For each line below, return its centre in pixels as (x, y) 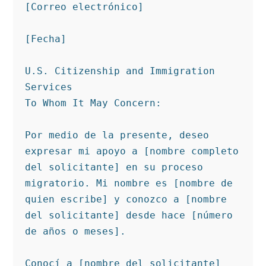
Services (49, 87)
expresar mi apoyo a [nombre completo (132, 151)
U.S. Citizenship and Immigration (120, 71)
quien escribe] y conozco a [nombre (126, 199)
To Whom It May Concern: (94, 103)
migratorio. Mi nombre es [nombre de (129, 183)
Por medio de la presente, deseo (117, 135)
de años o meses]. (76, 231)
